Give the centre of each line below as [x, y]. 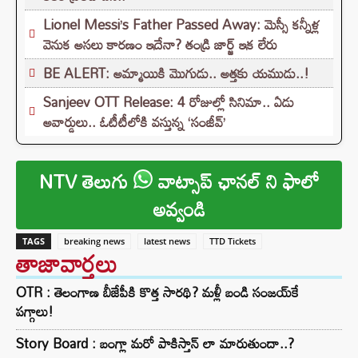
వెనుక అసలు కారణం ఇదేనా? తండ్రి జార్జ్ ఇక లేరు [160, 45]
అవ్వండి [179, 209]
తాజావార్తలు [67, 264]
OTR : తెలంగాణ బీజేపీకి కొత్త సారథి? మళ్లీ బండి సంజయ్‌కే [157, 292]
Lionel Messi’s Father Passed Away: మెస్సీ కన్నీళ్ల [181, 25]
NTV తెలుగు [86, 181]
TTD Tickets [233, 241]
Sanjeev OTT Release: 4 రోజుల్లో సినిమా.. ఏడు [169, 102]
